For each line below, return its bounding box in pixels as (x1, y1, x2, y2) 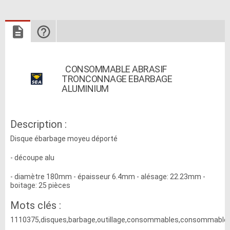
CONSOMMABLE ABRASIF (62, 64, 167, 75)
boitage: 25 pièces (10, 181, 70, 190)
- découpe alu (10, 154, 54, 162)
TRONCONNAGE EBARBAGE (62, 73, 172, 85)
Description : (10, 118, 67, 131)
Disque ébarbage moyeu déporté (10, 135, 118, 143)
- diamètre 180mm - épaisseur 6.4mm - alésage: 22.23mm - (10, 172, 205, 181)
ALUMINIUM (62, 83, 109, 94)
